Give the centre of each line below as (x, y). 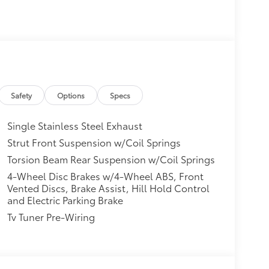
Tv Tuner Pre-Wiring (51, 216)
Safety (22, 95)
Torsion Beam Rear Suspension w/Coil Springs (111, 159)
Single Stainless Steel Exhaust (74, 125)
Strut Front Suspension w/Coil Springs (94, 142)
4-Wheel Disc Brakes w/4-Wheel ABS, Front (105, 175)
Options (71, 95)
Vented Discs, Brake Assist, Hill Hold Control (108, 187)
